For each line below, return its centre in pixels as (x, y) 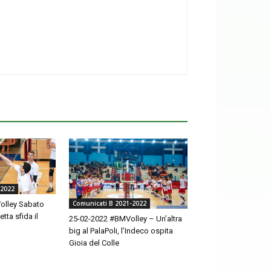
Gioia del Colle (94, 243)
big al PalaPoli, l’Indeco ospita (121, 230)
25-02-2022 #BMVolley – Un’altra (126, 218)
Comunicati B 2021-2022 (109, 203)
